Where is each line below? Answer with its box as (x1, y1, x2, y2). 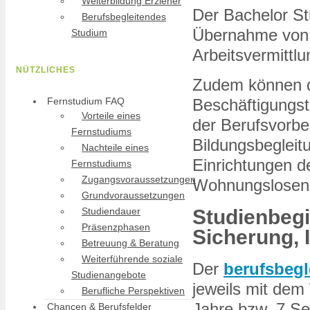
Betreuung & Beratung (82, 237, 179, 248)
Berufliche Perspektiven (82, 285, 185, 296)
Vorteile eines (82, 110, 140, 121)
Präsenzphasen (82, 221, 150, 232)
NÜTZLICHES (16, 65, 75, 75)
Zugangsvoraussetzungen (82, 174, 196, 185)
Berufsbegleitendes (82, 11, 166, 22)
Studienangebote (71, 269, 146, 280)
